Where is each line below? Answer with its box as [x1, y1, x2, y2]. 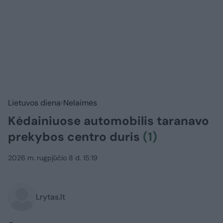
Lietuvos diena [8, 98, 61, 109]
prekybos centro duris [8, 129, 143, 145]
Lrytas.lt [36, 192, 65, 203]
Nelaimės [63, 98, 97, 109]
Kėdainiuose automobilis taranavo [8, 113, 209, 129]
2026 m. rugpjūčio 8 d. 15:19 [8, 153, 98, 163]
